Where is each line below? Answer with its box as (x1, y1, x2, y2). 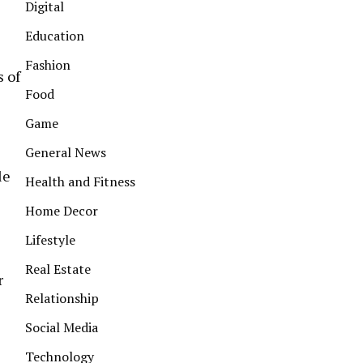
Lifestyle (25, 231, 75, 249)
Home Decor (25, 202, 98, 220)
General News (25, 143, 106, 161)
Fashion (25, 56, 70, 74)
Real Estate (25, 260, 91, 278)
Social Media (25, 318, 98, 336)
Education (25, 27, 84, 45)
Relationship (25, 289, 99, 307)
